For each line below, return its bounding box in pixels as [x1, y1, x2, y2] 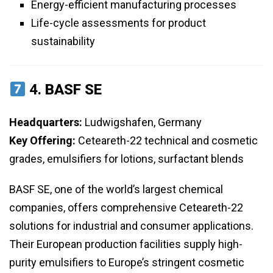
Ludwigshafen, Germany [82, 116, 202, 129]
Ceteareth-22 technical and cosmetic [76, 134, 258, 147]
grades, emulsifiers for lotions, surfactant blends [9, 152, 244, 166]
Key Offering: [9, 134, 76, 147]
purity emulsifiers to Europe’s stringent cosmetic [9, 256, 244, 269]
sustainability [31, 35, 95, 48]
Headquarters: [9, 116, 82, 129]
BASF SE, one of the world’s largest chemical [9, 183, 223, 196]
